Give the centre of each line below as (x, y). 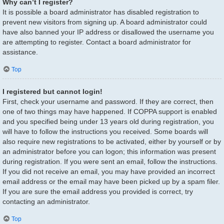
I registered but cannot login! (52, 92)
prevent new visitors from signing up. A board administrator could (105, 22)
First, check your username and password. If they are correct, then (108, 102)
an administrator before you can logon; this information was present (109, 152)
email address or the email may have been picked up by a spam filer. (111, 182)
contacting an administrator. (46, 202)
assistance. (20, 52)
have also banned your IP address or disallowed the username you (108, 32)
